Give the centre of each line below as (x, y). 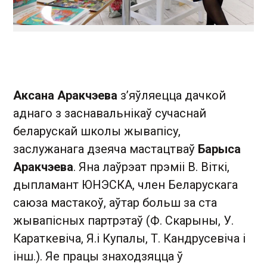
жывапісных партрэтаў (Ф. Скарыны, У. (123, 221)
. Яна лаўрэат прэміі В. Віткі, (151, 167)
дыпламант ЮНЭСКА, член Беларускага (125, 185)
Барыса (219, 149)
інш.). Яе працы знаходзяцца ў (98, 256)
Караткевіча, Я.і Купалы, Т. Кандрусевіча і (129, 238)
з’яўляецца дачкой (172, 95)
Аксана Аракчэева (65, 95)
